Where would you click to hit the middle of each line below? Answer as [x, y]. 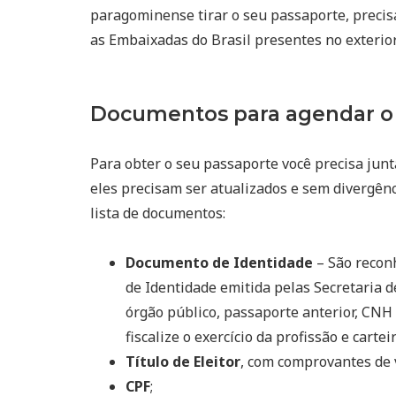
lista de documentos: [158, 213]
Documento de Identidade [219, 262]
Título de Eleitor [183, 361]
